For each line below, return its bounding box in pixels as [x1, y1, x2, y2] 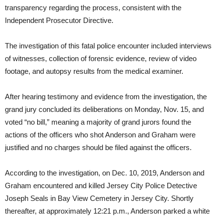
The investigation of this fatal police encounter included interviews [5, 42, 212, 50]
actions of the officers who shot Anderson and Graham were [5, 131, 196, 139]
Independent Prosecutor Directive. [5, 16, 113, 25]
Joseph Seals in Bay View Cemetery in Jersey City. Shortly [5, 194, 194, 203]
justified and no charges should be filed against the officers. [5, 143, 192, 152]
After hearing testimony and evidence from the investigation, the [5, 92, 207, 101]
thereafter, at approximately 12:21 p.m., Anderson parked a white [5, 207, 210, 216]
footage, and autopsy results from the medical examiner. [5, 67, 183, 76]
